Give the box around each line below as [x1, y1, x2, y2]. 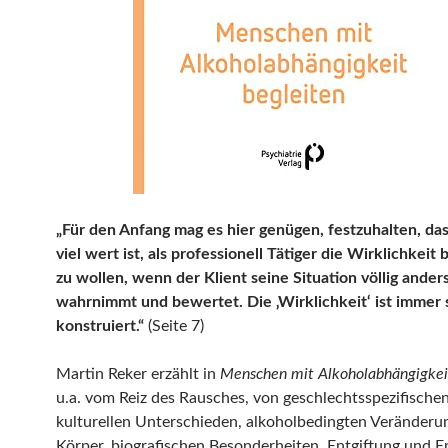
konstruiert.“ [56, 318, 148, 334]
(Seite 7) [148, 318, 204, 334]
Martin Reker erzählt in [56, 366, 220, 382]
